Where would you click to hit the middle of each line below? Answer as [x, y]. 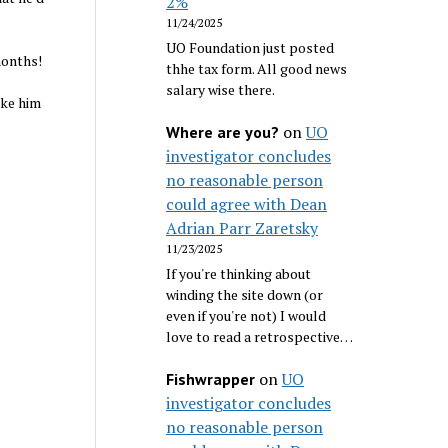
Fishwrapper [211, 378]
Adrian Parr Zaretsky [242, 228]
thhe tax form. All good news [257, 69]
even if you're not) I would [246, 316]
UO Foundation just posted [250, 48]
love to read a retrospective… [260, 337]
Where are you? [223, 132]
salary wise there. [221, 90]
